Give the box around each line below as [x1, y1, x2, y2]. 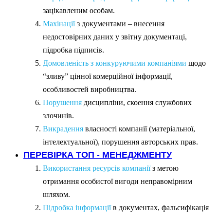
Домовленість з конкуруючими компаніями [43, 58, 186, 67]
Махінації [43, 19, 75, 28]
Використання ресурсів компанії [43, 163, 150, 172]
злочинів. [43, 111, 74, 120]
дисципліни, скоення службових [82, 98, 192, 107]
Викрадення [43, 124, 83, 133]
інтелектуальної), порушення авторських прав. [43, 137, 198, 146]
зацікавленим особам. [43, 6, 115, 15]
